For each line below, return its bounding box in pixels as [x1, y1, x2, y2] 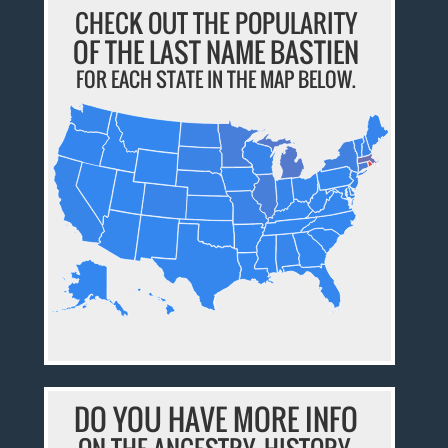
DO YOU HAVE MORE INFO [74, 396, 359, 440]
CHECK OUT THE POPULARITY [75, 3, 358, 41]
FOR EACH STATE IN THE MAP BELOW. [76, 63, 357, 94]
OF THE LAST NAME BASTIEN [73, 31, 360, 72]
